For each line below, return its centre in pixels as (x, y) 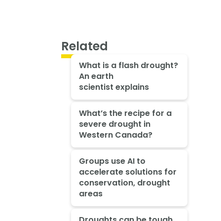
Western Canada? (115, 135)
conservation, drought (124, 183)
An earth (96, 76)
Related (85, 46)
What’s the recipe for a (125, 113)
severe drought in (114, 124)
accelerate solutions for (128, 172)
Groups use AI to (112, 161)
